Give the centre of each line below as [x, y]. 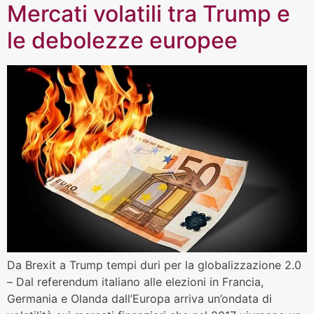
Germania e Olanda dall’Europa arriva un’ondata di [139, 298]
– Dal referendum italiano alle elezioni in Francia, [135, 281]
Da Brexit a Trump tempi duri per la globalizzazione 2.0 [154, 265]
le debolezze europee [122, 40]
